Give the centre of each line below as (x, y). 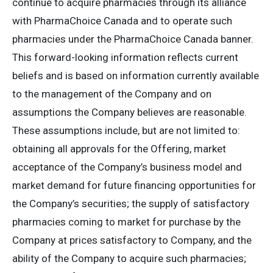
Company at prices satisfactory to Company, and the (132, 240)
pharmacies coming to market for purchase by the (126, 222)
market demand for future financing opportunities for (134, 185)
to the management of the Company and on (112, 94)
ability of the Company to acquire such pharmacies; (129, 258)
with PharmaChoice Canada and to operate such (122, 21)
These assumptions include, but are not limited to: (126, 130)
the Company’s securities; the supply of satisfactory (131, 204)
